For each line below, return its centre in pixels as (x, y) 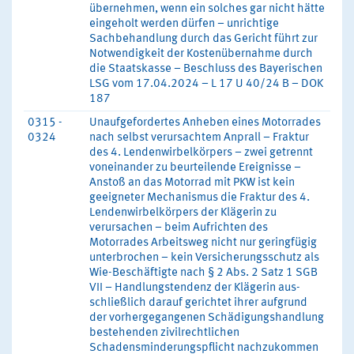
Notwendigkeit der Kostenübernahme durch (201, 54)
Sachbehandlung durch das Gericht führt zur (203, 39)
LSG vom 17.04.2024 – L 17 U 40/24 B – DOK (206, 84)
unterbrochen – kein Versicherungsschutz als (204, 258)
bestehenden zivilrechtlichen (164, 333)
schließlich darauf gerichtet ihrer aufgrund (198, 303)
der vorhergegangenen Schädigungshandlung (207, 318)
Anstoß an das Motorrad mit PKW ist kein (192, 183)
